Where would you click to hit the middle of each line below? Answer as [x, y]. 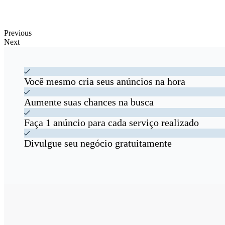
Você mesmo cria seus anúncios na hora [105, 82]
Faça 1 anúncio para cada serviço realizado [111, 123]
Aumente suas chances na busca [89, 102]
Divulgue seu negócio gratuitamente [98, 143]
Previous [18, 33]
